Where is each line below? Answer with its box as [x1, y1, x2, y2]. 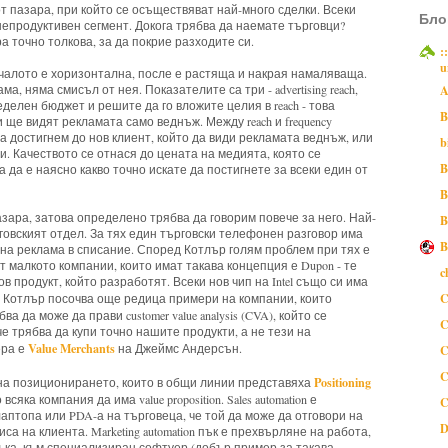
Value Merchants [28, 338, 115, 357]
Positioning [314, 372, 371, 391]
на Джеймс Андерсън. [115, 339, 242, 356]
